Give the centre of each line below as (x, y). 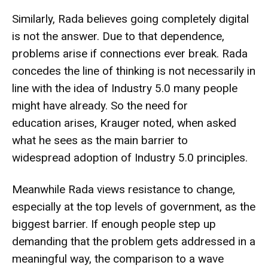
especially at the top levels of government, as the (134, 206)
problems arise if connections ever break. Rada (130, 53)
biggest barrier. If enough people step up (114, 224)
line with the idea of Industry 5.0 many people (125, 88)
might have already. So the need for (100, 105)
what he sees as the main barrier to (100, 140)
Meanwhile (40, 189)
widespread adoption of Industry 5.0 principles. (130, 157)
